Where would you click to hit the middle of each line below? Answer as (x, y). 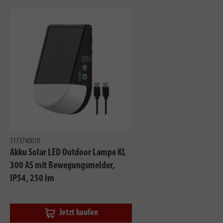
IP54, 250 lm (32, 178)
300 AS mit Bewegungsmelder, (62, 166)
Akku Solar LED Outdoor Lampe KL (68, 153)
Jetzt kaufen (78, 213)
